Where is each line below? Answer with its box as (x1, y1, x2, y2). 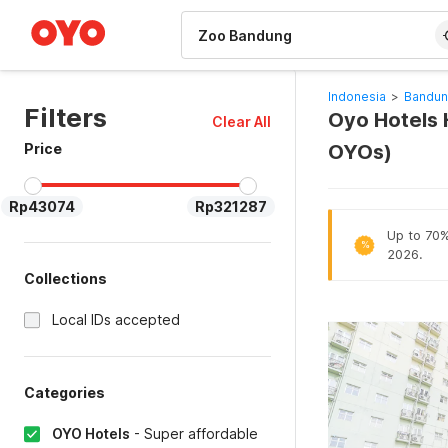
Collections (24, 270, 107, 287)
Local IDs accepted (52, 311, 180, 328)
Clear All (211, 113, 271, 130)
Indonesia (327, 89, 386, 104)
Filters (24, 102, 107, 133)
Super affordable (144, 425, 258, 442)
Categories (24, 384, 105, 401)
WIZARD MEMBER (39, 4, 139, 16)
